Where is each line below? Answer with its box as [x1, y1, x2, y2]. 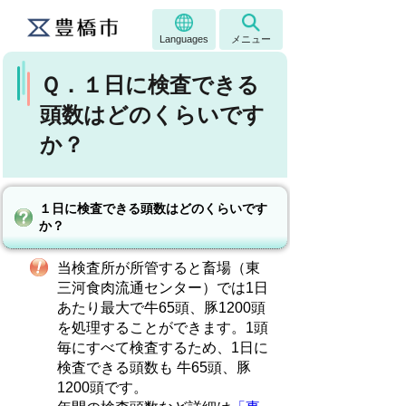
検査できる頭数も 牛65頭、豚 [57, 360, 252, 375]
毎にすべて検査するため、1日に [57, 340, 269, 355]
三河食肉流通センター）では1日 [57, 280, 269, 295]
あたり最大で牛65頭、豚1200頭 [57, 300, 266, 315]
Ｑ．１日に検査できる [40, 72, 260, 97]
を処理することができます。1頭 [57, 320, 269, 335]
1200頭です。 [57, 380, 149, 395]
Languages [159, 34, 208, 44]
